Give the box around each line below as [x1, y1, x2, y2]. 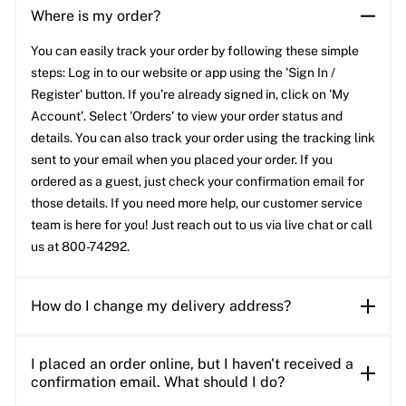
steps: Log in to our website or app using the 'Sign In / [31, 65, 335, 81]
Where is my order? [31, 7, 160, 25]
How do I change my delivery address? [31, 297, 291, 315]
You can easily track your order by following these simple [31, 43, 359, 59]
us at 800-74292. [31, 239, 130, 255]
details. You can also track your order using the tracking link [31, 130, 375, 146]
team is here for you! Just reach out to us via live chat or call [31, 217, 372, 233]
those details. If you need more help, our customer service [31, 196, 362, 211]
